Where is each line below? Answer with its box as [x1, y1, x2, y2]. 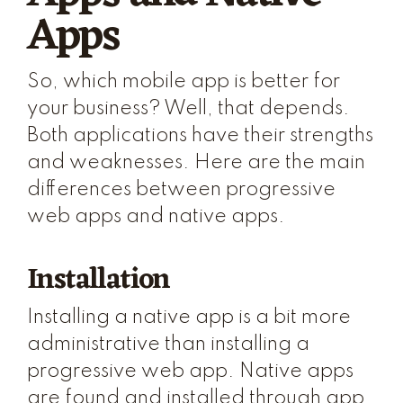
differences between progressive [27, 180, 336, 200]
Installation [27, 255, 170, 306]
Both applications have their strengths [27, 126, 373, 146]
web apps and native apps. [27, 207, 285, 227]
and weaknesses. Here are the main [27, 153, 365, 173]
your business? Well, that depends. [27, 99, 350, 119]
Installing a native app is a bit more [27, 308, 351, 327]
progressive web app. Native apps [27, 362, 354, 381]
